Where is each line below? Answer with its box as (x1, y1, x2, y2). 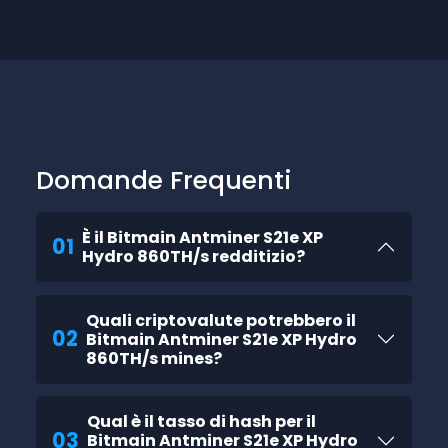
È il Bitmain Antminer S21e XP (82, 225, 323, 249)
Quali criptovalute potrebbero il (86, 308, 356, 332)
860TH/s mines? (86, 346, 222, 370)
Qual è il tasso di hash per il (87, 410, 316, 434)
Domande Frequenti (36, 162, 291, 198)
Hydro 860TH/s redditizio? (82, 244, 305, 268)
